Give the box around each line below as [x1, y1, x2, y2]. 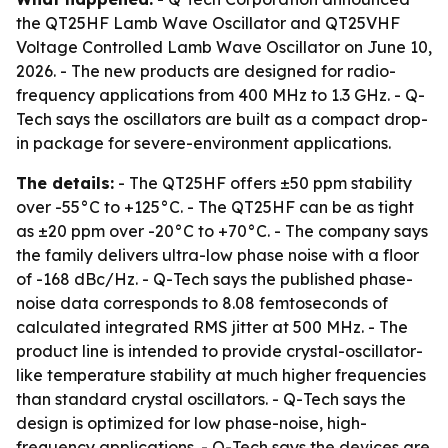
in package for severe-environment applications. [16, 133, 391, 153]
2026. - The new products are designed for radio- [16, 61, 396, 81]
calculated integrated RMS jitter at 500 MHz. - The [16, 317, 408, 337]
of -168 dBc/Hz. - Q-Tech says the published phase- [16, 269, 413, 289]
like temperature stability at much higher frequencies [16, 365, 426, 385]
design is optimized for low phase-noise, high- [16, 413, 367, 433]
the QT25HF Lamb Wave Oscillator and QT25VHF [16, 13, 400, 33]
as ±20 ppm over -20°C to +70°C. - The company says [16, 221, 428, 241]
